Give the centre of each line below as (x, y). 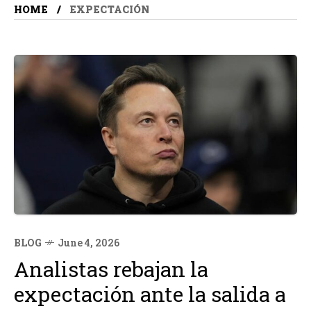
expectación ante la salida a (150, 294)
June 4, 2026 (89, 242)
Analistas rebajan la (111, 269)
